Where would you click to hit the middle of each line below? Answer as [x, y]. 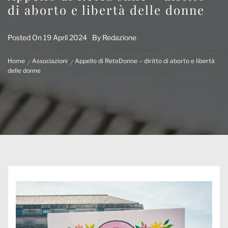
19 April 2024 [65, 37]
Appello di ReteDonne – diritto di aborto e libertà [145, 61]
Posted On [25, 37]
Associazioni [50, 61]
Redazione [119, 37]
